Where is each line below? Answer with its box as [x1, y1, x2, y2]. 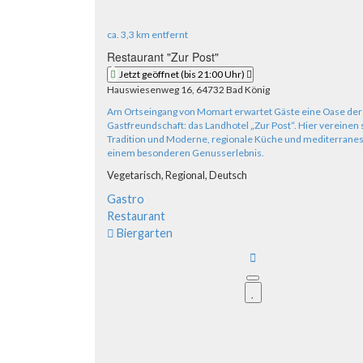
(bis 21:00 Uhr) [181, 68, 245, 81]
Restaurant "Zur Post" [107, 49, 219, 66]
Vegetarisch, [107, 169, 165, 182]
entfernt [150, 28, 188, 41]
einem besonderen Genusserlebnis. [107, 147, 264, 160]
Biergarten [117, 226, 173, 241]
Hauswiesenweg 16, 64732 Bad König [107, 83, 270, 96]
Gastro [107, 192, 144, 207]
